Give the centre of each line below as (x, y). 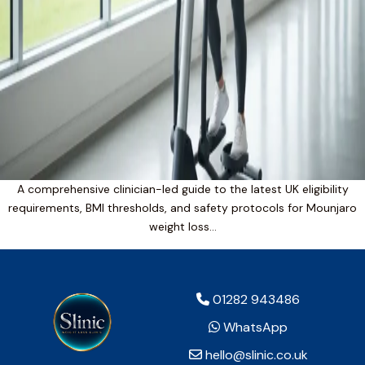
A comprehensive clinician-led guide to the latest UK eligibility (182, 189)
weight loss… (182, 226)
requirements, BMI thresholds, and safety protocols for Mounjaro (182, 208)
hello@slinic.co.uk (255, 355)
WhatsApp (254, 327)
